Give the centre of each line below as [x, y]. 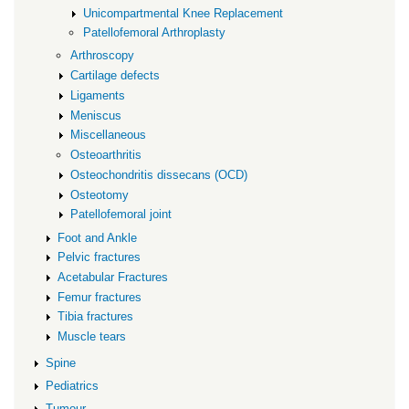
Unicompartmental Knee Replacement [183, 13]
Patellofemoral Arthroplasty [154, 33]
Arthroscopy [103, 56]
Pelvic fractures [100, 257]
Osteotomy [100, 194]
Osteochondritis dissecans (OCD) [159, 174]
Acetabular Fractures [113, 277]
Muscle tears [92, 337]
